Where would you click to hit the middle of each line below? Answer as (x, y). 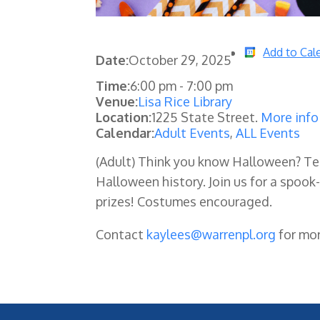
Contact (121, 234)
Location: (124, 117)
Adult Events (192, 132)
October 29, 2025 (180, 60)
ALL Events (268, 132)
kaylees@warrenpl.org (211, 234)
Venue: (117, 101)
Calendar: (125, 132)
